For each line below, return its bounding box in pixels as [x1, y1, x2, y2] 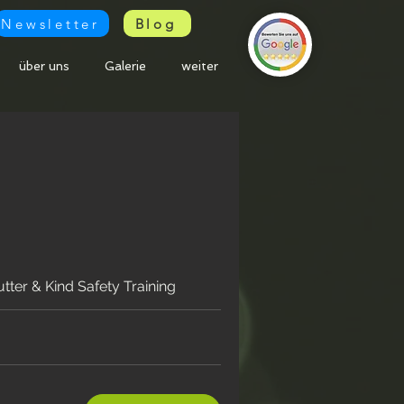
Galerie [105, 59, 146, 74]
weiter [181, 59, 218, 74]
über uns [19, 59, 69, 74]
